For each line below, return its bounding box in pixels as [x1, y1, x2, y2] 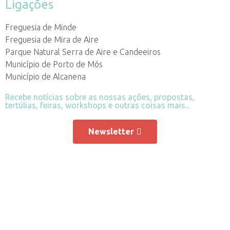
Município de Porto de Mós [5, 60, 103, 69]
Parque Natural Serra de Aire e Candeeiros [5, 47, 161, 57]
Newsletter [88, 127, 134, 137]
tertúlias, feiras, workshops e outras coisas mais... [5, 101, 190, 110]
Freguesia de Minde [5, 23, 76, 32]
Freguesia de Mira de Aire [5, 35, 99, 45]
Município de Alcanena [5, 72, 86, 82]
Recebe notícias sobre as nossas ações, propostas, [5, 92, 195, 102]
